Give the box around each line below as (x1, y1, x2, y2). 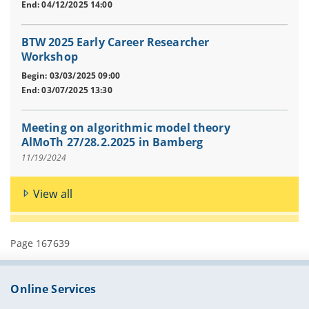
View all (32, 186, 72, 202)
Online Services (10, 281, 97, 297)
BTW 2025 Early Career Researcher (21, 34, 210, 50)
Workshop (21, 49, 78, 65)
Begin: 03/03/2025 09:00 (21, 70, 121, 82)
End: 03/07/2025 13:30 (21, 83, 112, 96)
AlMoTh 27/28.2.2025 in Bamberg (21, 134, 203, 150)
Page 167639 (10, 237, 70, 250)
